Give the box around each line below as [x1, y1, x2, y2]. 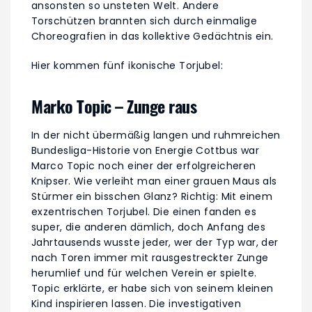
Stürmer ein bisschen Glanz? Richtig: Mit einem [31, 189, 273, 204]
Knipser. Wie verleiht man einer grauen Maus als [31, 174, 277, 189]
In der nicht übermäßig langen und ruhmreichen [31, 128, 281, 143]
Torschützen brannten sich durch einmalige [31, 14, 258, 29]
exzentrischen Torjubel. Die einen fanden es [31, 205, 257, 219]
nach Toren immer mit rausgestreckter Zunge [31, 251, 269, 265]
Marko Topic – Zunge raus [31, 93, 197, 119]
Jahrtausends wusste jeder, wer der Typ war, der [31, 235, 279, 250]
